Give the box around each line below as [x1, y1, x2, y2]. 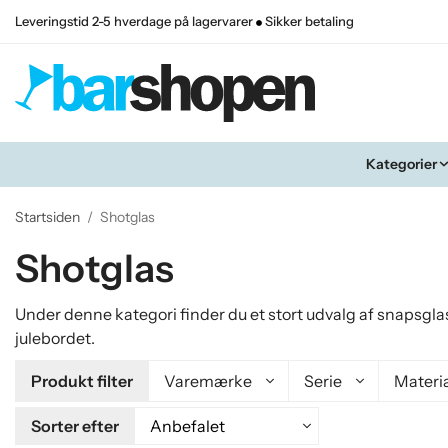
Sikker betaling [262, 14, 354, 29]
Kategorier [365, 154, 437, 173]
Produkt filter [31, 370, 133, 391]
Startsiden [15, 207, 80, 226]
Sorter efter [31, 415, 119, 436]
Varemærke [164, 370, 252, 391]
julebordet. [15, 327, 95, 348]
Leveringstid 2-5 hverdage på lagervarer [15, 14, 256, 29]
